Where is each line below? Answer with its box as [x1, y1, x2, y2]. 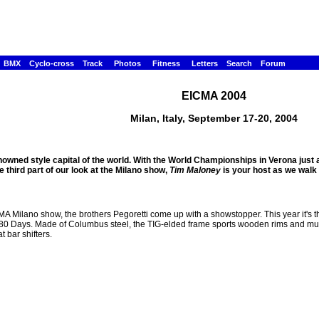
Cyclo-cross [29, 59, 74, 68]
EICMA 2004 [181, 90, 246, 103]
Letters [192, 59, 218, 68]
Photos [114, 59, 141, 68]
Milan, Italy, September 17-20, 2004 [130, 113, 298, 125]
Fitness [152, 59, 180, 68]
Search [226, 59, 252, 68]
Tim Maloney [169, 165, 221, 176]
